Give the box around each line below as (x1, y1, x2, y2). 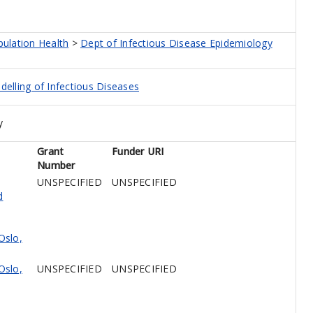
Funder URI (112, 145, 164, 159)
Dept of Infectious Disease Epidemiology (80, 36, 272, 50)
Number (37, 159, 75, 173)
